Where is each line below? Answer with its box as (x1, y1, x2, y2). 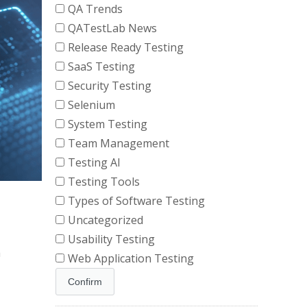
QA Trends (68, 1, 123, 16)
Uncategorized (68, 212, 143, 228)
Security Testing (68, 78, 151, 93)
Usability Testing (68, 232, 155, 247)
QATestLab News (68, 21, 157, 36)
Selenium (68, 97, 115, 112)
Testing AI (68, 155, 121, 170)
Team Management (68, 136, 169, 151)
